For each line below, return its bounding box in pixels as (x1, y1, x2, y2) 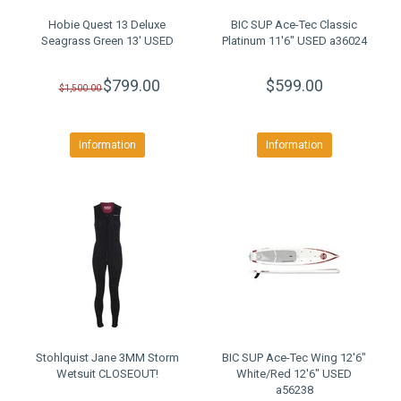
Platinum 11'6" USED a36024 (221, 34, 367, 47)
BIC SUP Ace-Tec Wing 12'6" (222, 351, 366, 364)
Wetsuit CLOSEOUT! (55, 367, 158, 380)
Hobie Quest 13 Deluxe (48, 18, 166, 31)
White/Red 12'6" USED (236, 367, 352, 380)
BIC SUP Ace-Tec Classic (231, 18, 357, 31)
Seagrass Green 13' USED (40, 34, 174, 47)
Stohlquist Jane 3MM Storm (35, 351, 179, 364)
